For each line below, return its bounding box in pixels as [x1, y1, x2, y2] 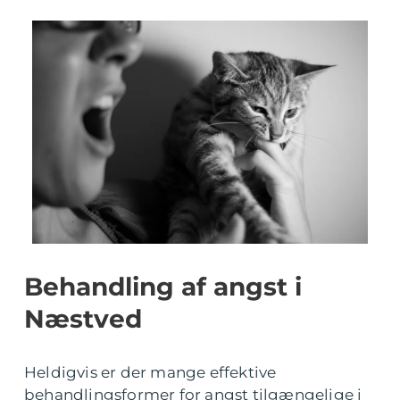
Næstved [24, 304, 142, 335]
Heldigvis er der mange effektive [24, 363, 277, 382]
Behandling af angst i [24, 271, 302, 303]
